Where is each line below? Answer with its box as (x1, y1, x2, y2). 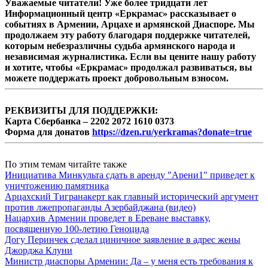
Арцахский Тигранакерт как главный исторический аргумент (5, 191, 258, 202)
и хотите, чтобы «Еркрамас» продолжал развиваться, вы (5, 62, 252, 72)
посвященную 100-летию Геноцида (5, 223, 149, 234)
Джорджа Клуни (5, 245, 72, 255)
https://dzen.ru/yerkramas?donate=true (92, 126, 252, 137)
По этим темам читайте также (5, 159, 127, 169)
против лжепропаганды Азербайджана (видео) (5, 202, 196, 212)
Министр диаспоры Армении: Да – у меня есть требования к (5, 255, 253, 266)
